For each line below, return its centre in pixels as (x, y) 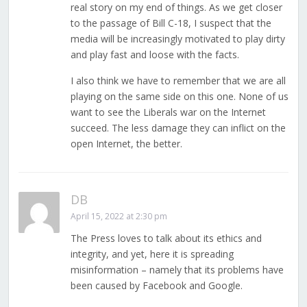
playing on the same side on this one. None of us (179, 97)
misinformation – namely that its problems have (177, 270)
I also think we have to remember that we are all (178, 81)
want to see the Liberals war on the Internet (168, 112)
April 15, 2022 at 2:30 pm (119, 217)
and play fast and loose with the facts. (155, 55)
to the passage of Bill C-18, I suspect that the (171, 23)
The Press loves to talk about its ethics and (166, 238)
